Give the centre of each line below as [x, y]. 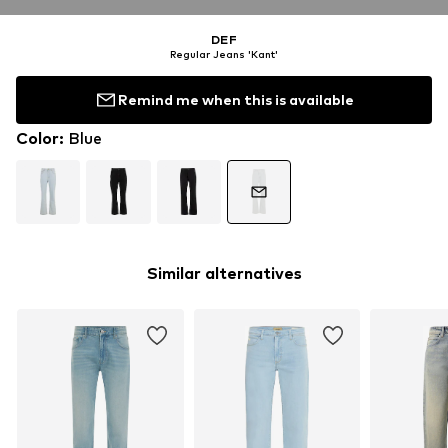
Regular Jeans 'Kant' [224, 53]
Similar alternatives [224, 273]
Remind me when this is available [236, 100]
